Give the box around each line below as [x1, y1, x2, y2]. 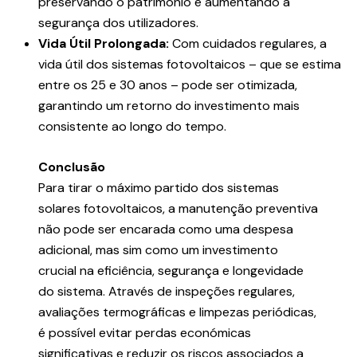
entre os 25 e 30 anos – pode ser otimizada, [38, 76, 297, 94]
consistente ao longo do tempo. [38, 118, 226, 135]
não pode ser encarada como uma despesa [38, 221, 293, 238]
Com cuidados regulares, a [169, 35, 327, 53]
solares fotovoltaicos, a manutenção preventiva [38, 200, 318, 218]
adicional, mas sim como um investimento [38, 241, 278, 259]
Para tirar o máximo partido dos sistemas [38, 179, 279, 197]
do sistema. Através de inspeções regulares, [38, 283, 295, 300]
